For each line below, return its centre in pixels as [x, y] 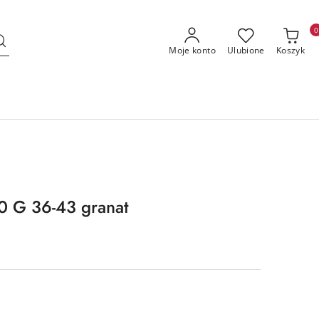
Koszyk [290, 50]
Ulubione [246, 50]
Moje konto [192, 50]
